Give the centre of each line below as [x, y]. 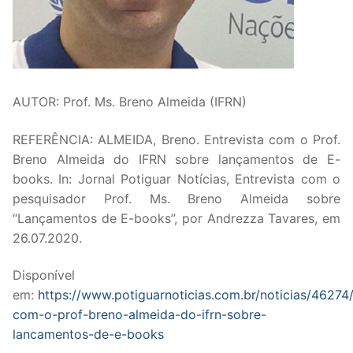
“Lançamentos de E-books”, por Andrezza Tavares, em [176, 218]
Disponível [44, 275]
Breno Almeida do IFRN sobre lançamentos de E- [176, 159]
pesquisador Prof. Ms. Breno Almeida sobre [176, 198]
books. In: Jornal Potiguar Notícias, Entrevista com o [176, 178]
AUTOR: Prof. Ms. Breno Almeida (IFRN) [130, 101]
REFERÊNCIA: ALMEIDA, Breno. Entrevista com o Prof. [176, 139]
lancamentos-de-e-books [88, 334]
